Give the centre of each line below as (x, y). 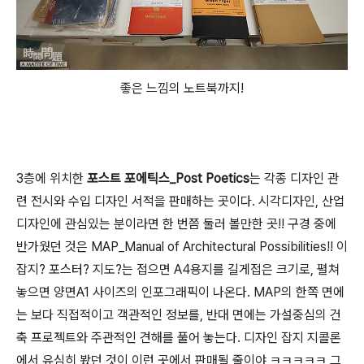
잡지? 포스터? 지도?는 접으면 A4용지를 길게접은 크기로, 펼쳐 (178, 270)
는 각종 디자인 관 (294, 179)
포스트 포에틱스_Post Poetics (168, 179)
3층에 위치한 (52, 179)
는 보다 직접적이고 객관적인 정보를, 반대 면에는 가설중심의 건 (179, 315)
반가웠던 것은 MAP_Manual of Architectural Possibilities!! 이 (182, 247)
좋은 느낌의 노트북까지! (182, 89)
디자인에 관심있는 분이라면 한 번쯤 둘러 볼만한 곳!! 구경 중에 (176, 224)
